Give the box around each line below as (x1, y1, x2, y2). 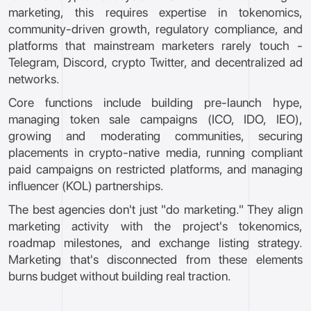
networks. (8, 72, 60, 86)
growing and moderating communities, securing (8, 128, 303, 143)
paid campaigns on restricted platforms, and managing (8, 162, 303, 176)
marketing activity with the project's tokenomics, (8, 219, 303, 233)
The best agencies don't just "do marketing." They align (8, 202, 303, 217)
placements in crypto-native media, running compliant (8, 145, 303, 160)
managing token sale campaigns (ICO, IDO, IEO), (8, 112, 303, 126)
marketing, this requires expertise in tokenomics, (8, 5, 303, 19)
